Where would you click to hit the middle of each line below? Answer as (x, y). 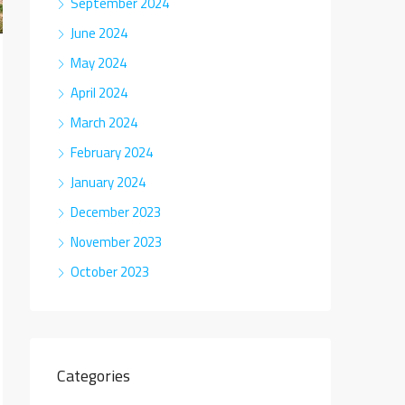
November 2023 (116, 242)
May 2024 (99, 63)
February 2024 (112, 152)
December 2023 (116, 212)
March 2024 (104, 122)
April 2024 (99, 93)
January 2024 (108, 182)
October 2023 (110, 272)
